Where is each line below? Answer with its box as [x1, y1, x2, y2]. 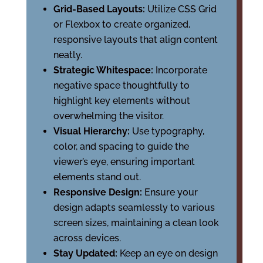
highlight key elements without [53, 95, 190, 106]
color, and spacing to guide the [53, 141, 189, 152]
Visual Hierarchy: [53, 126, 132, 137]
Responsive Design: [53, 187, 144, 198]
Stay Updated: [53, 248, 120, 259]
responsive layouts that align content [53, 34, 218, 45]
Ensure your [144, 187, 198, 198]
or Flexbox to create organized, [53, 19, 190, 30]
